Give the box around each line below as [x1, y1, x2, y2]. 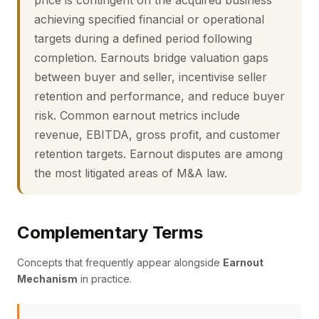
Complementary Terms [17, 222, 203, 243]
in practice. [78, 273, 132, 285]
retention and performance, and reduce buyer [34, 89, 285, 103]
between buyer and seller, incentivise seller [34, 70, 267, 84]
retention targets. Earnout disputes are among [34, 147, 283, 161]
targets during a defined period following [34, 31, 252, 46]
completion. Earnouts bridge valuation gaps [34, 51, 268, 65]
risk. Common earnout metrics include [34, 108, 240, 122]
